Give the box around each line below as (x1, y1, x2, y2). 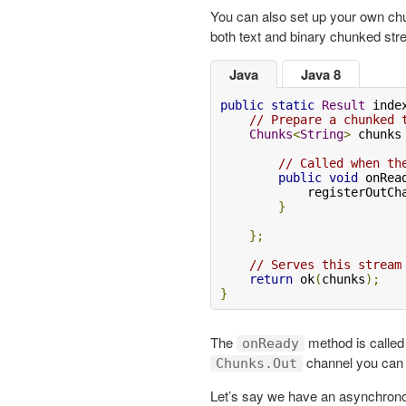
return (249, 272, 293, 287)
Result (322, 98, 365, 113)
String (300, 127, 343, 142)
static (271, 98, 314, 113)
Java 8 (301, 64, 341, 85)
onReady (242, 335, 299, 353)
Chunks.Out (216, 355, 297, 372)
